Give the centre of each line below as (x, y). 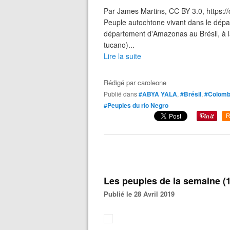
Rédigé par (121, 82)
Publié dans (122, 94)
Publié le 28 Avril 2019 (141, 194)
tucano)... (119, 45)
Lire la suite (122, 56)
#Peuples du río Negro (136, 105)
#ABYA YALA (158, 94)
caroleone (152, 82)
